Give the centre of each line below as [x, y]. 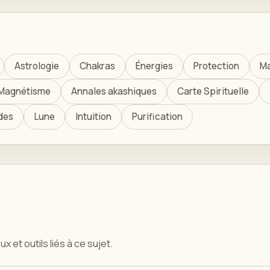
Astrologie [37, 66]
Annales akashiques [114, 91]
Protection [216, 66]
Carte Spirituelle [213, 91]
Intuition [93, 117]
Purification [157, 117]
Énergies [154, 66]
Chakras [97, 66]
